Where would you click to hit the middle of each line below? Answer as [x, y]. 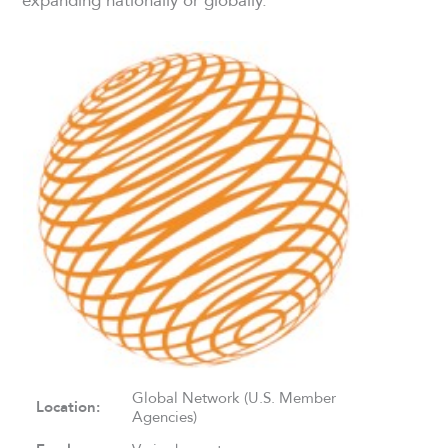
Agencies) [165, 417]
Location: [68, 407]
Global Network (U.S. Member [234, 398]
